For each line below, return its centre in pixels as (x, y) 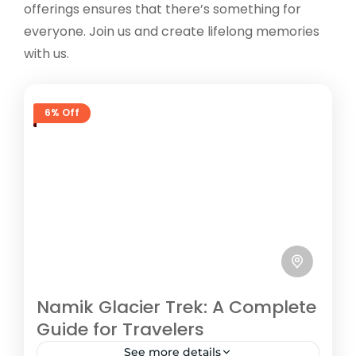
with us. (46, 53)
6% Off (62, 113)
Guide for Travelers (120, 329)
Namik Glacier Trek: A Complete (176, 307)
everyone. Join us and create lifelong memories (172, 31)
